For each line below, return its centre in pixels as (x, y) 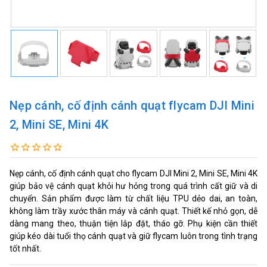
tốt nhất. (25, 248)
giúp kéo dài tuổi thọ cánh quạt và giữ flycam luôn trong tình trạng (133, 236)
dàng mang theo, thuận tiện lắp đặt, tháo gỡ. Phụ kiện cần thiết (133, 223)
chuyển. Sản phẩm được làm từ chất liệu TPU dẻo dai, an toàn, (133, 198)
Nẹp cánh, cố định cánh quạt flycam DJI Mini (132, 105)
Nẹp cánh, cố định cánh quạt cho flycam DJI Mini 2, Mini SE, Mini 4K (133, 173)
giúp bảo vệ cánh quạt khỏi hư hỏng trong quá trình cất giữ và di (133, 186)
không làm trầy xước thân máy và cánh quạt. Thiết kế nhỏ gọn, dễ (133, 211)
